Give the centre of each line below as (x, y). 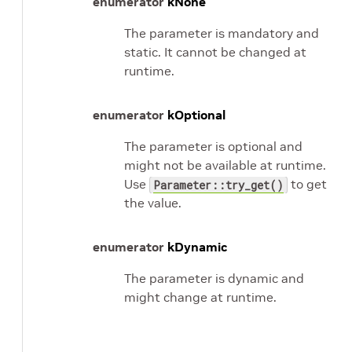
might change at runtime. (200, 297)
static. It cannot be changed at (215, 52)
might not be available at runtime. (225, 165)
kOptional (196, 115)
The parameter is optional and (213, 146)
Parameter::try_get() (218, 185)
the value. (153, 203)
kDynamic (197, 247)
